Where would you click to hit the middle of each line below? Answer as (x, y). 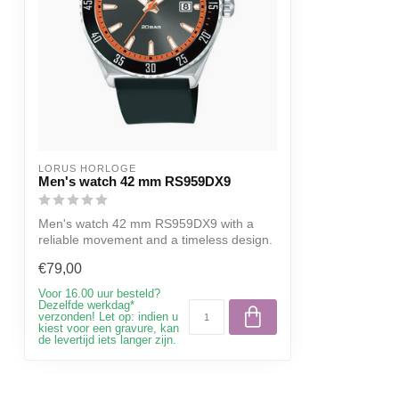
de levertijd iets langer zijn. (107, 340)
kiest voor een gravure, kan (109, 328)
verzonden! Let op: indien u (108, 317)
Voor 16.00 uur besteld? (99, 293)
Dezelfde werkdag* (86, 305)
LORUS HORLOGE (87, 169)
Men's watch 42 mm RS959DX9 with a (146, 224)
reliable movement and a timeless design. (155, 240)
